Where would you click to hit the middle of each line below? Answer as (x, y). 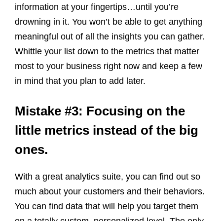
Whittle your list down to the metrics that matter (107, 51)
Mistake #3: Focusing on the (100, 111)
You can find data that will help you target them (107, 206)
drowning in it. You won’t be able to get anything (109, 21)
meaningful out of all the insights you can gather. (110, 36)
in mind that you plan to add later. (80, 81)
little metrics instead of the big (107, 130)
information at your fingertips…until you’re (97, 7)
